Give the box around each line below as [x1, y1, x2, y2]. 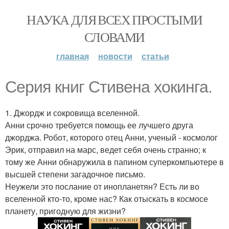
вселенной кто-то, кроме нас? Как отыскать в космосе [5, 193, 208, 204]
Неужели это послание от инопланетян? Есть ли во [5, 180, 199, 192]
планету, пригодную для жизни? [5, 205, 126, 217]
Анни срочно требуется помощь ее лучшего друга [5, 119, 193, 131]
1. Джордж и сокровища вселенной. [5, 107, 140, 119]
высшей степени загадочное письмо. [5, 168, 145, 180]
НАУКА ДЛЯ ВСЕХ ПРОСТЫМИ [27, 11, 202, 28]
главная [56, 50, 89, 62]
